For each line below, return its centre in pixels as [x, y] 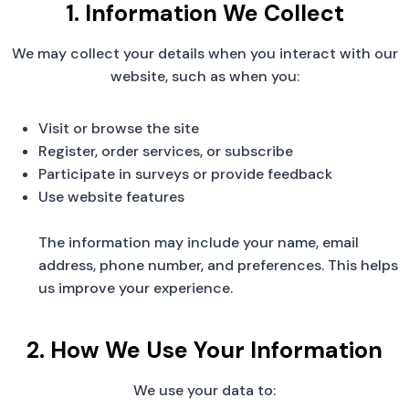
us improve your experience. [136, 288]
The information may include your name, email [199, 242]
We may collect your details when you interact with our [204, 53]
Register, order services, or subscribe [166, 151]
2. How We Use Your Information [204, 351]
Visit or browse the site [119, 128]
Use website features [111, 196]
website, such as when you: [204, 76]
